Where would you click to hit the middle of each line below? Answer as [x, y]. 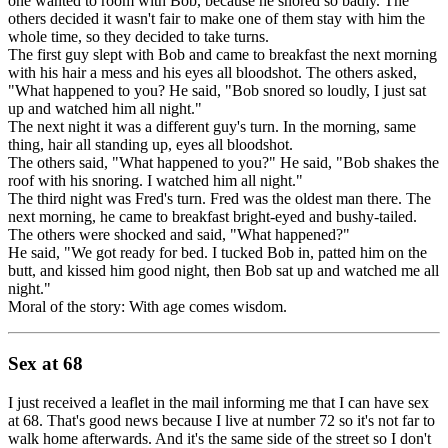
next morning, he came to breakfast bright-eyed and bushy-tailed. [212, 217]
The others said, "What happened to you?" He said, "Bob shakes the [223, 163]
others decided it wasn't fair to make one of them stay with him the [216, 19]
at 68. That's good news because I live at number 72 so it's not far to [221, 420]
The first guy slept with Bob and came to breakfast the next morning [222, 55]
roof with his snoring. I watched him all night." [155, 181]
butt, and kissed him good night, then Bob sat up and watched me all [223, 271]
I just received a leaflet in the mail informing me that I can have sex [218, 402]
